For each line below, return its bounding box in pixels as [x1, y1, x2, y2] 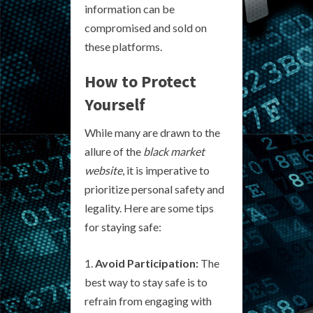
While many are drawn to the [85, 125, 220, 139]
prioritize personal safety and [85, 182, 224, 196]
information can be [85, 1, 175, 15]
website [85, 163, 122, 177]
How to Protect [85, 70, 196, 92]
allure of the [85, 144, 143, 158]
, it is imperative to [122, 163, 210, 177]
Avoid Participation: [95, 256, 198, 270]
